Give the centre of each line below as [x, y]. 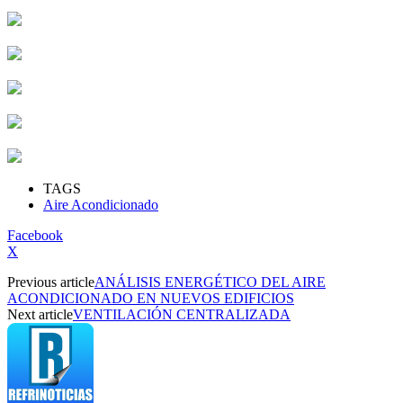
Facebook [35, 235]
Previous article [51, 282]
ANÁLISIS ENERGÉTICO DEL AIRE [210, 282]
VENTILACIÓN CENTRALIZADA [182, 314]
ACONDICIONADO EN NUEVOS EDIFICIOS [151, 298]
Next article [40, 314]
